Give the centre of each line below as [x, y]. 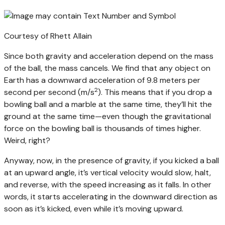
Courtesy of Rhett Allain [48, 36]
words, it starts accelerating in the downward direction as [111, 196]
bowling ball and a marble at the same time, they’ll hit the [108, 104]
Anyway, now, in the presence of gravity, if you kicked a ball [111, 160]
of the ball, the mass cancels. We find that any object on [107, 68]
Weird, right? [27, 140]
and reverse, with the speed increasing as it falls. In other [108, 184]
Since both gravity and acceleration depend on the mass [109, 56]
